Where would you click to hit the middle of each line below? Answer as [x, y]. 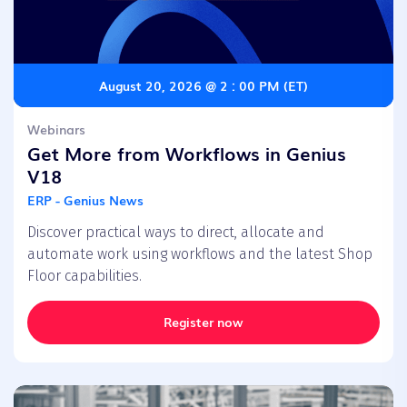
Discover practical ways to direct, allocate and [176, 232]
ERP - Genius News [85, 199]
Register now [203, 321]
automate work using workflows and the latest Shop [200, 253]
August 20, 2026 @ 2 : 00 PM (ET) [203, 85]
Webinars [56, 129]
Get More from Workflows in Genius [187, 152]
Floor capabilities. [84, 275]
